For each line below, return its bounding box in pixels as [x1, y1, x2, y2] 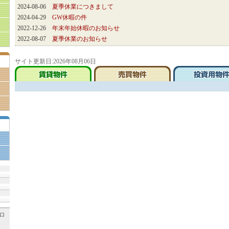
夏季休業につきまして [52, 3, 113, 10]
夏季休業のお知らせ [52, 35, 107, 42]
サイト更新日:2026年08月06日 [15, 58, 96, 65]
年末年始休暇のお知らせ [52, 25, 120, 32]
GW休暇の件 [52, 14, 87, 21]
